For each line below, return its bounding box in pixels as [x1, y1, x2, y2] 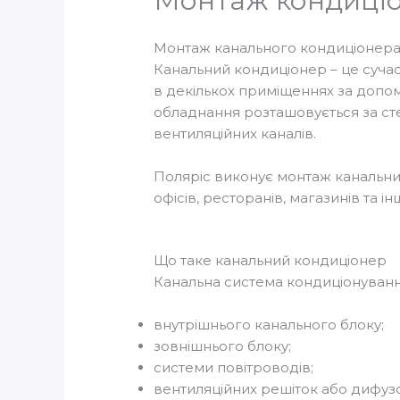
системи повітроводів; [154, 358, 314, 376]
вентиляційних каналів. [154, 124, 317, 142]
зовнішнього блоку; [154, 337, 292, 354]
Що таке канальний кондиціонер [154, 251, 387, 269]
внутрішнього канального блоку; [154, 315, 385, 333]
